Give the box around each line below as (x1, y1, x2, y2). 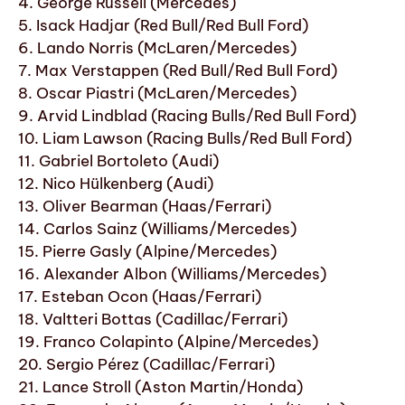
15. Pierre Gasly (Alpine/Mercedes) (18, 240, 277, 261)
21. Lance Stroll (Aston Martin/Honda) (18, 376, 303, 397)
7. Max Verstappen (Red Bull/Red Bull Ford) (18, 60, 337, 80)
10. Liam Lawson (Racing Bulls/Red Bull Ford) (18, 127, 352, 148)
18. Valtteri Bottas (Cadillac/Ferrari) (18, 308, 287, 329)
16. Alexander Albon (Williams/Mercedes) (18, 263, 326, 284)
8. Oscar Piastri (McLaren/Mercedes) (18, 82, 297, 103)
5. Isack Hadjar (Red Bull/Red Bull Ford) (18, 14, 308, 35)
